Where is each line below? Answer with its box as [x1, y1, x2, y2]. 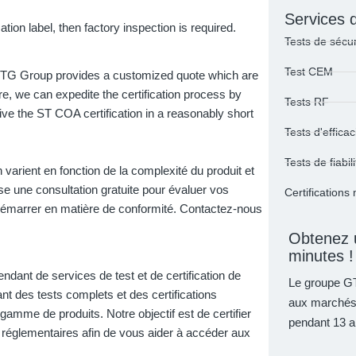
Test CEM [284, 65, 333, 79]
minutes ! [288, 247, 354, 265]
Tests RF [284, 95, 329, 109]
